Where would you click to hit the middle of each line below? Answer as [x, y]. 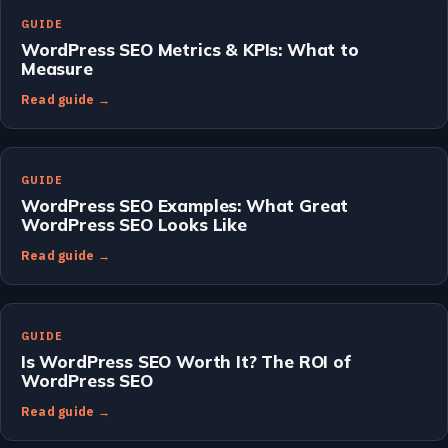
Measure [57, 68]
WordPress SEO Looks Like [134, 224]
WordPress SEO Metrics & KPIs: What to [190, 49]
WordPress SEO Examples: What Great [185, 205]
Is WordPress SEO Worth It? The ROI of [186, 361]
